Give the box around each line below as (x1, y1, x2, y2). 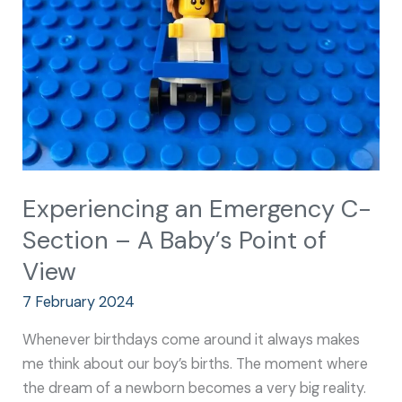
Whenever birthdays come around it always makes (22, 329, 361, 349)
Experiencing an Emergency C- (22, 192, 372, 224)
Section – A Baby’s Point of (22, 223, 328, 256)
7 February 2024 (22, 293, 135, 312)
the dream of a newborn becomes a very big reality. (22, 378, 367, 398)
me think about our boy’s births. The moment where (22, 354, 369, 373)
